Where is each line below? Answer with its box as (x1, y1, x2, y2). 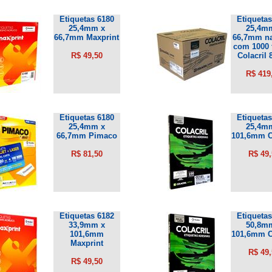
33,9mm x (68, 220, 105, 229)
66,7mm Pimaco (56, 131, 117, 140)
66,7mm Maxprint (54, 32, 119, 42)
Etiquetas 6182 (59, 211, 114, 220)
